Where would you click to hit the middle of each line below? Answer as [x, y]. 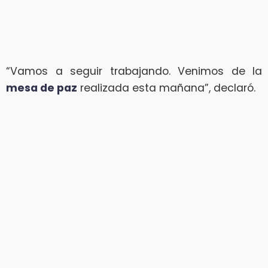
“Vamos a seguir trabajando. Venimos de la [134, 71]
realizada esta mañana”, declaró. [166, 88]
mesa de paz [42, 88]
